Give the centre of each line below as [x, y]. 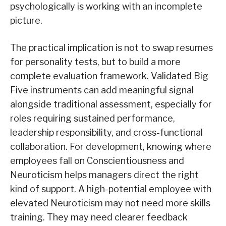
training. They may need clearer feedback [99, 217]
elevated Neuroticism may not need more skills [110, 203]
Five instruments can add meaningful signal [102, 90]
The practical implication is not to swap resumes [111, 48]
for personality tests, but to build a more [95, 62]
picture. [26, 21]
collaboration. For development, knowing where [111, 147]
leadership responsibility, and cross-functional [106, 133]
